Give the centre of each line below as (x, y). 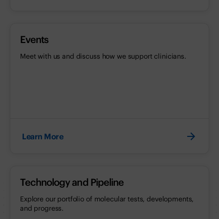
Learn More (43, 136)
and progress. (42, 208)
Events (34, 40)
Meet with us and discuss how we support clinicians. (103, 56)
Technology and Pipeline (72, 182)
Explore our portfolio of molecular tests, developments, (107, 199)
